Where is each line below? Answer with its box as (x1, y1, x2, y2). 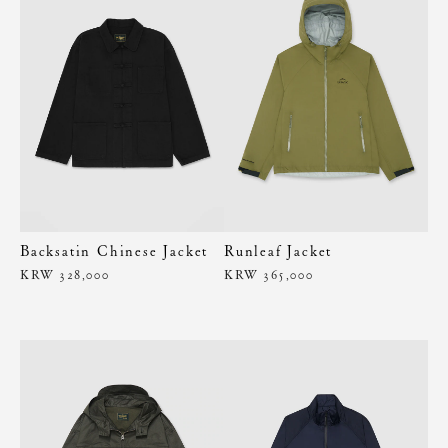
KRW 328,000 (20, 265, 110, 284)
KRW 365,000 (224, 265, 314, 284)
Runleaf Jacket (224, 240, 333, 261)
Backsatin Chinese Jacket (20, 240, 209, 261)
